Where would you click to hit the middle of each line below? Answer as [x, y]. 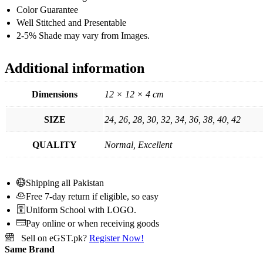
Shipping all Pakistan [65, 183]
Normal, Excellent [138, 144]
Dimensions [55, 94]
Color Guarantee [47, 9]
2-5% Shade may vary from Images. [83, 35]
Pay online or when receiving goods [92, 223]
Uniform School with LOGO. [81, 210]
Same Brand [30, 249]
